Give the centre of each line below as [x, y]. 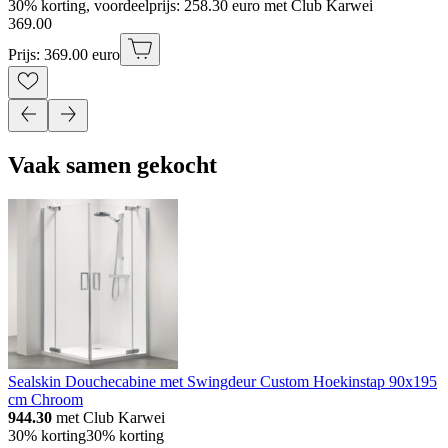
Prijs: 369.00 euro [64, 55]
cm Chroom [45, 399]
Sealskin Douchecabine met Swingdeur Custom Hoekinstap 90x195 [222, 381]
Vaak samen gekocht [112, 165]
